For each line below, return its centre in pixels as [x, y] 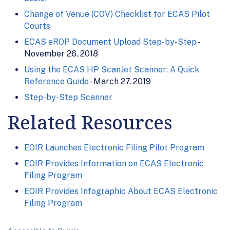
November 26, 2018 [61, 53]
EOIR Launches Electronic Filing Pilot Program [114, 147]
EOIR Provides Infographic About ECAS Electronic [121, 191]
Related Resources [90, 122]
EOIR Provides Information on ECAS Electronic [114, 163]
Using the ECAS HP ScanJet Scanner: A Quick [112, 69]
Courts [37, 26]
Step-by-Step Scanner [68, 97]
